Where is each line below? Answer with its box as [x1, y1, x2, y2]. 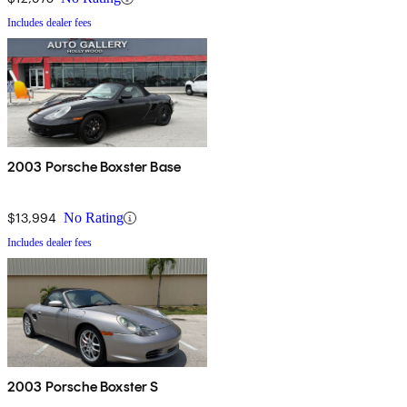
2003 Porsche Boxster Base [7, 158, 181, 176]
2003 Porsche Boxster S [7, 378, 159, 396]
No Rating [64, 210, 124, 226]
